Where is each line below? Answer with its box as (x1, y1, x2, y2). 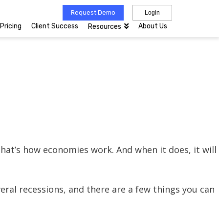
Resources (88, 22, 121, 31)
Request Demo (71, 9, 115, 16)
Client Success (31, 22, 78, 30)
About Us (138, 22, 167, 30)
